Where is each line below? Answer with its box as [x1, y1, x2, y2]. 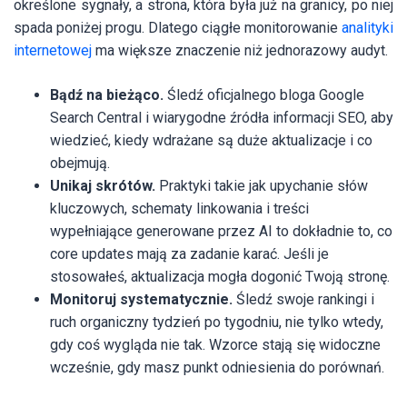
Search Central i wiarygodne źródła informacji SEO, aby [50, 109, 393, 127]
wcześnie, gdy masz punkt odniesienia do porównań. [50, 359, 384, 377]
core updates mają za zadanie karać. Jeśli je [50, 245, 329, 263]
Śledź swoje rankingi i [233, 291, 374, 309]
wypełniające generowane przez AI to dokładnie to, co [50, 223, 392, 241]
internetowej [14, 42, 92, 60]
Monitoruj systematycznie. [50, 291, 233, 309]
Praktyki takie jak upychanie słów [155, 177, 368, 195]
